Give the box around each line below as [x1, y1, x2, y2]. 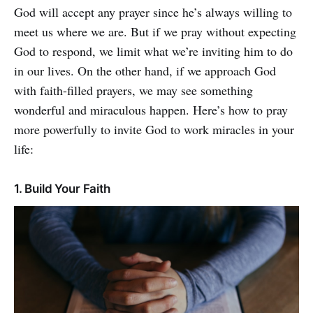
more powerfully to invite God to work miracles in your [14, 120, 294, 138]
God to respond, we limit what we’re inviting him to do [14, 42, 293, 59]
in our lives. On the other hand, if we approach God [14, 61, 276, 79]
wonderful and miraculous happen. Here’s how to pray [14, 101, 288, 118]
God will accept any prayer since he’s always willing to [14, 3, 292, 20]
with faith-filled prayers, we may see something [14, 81, 253, 99]
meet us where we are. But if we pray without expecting [14, 22, 296, 40]
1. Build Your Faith [14, 181, 110, 196]
